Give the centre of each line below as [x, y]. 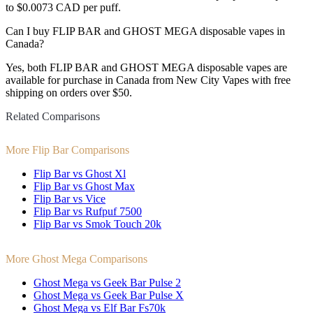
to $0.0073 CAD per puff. [63, 8]
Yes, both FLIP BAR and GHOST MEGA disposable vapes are [146, 68]
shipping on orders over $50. [69, 93]
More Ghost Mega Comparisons [77, 259]
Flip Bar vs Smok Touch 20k [97, 224]
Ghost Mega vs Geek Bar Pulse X [109, 295]
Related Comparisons [53, 117]
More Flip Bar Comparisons [67, 150]
